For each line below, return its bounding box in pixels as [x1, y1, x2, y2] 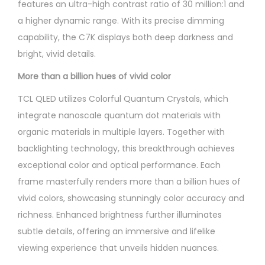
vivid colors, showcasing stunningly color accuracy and [18, 192, 244, 204]
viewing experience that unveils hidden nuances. [18, 241, 219, 254]
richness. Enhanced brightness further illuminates [18, 208, 222, 221]
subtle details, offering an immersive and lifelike [18, 225, 215, 237]
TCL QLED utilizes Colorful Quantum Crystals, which [18, 92, 228, 105]
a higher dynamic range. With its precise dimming [18, 14, 224, 27]
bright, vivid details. [18, 47, 96, 60]
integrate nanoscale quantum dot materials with [18, 109, 221, 121]
